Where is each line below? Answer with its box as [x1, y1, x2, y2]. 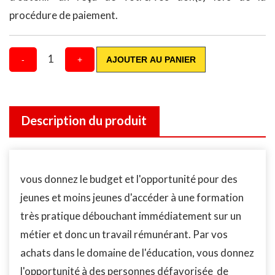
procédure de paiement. [9, 9, 118, 21]
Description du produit [21, 113, 147, 128]
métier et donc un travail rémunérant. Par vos [20, 228, 228, 241]
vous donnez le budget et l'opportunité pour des [20, 172, 238, 185]
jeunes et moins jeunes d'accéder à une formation [20, 191, 244, 204]
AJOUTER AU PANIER [106, 55, 196, 64]
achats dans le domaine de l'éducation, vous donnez [20, 246, 254, 259]
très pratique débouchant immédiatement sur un [20, 209, 241, 222]
